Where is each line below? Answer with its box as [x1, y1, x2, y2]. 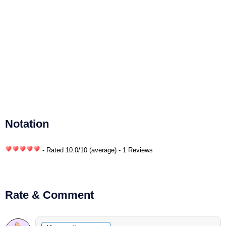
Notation [5, 117, 49, 130]
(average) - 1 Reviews [89, 146, 153, 154]
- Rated [40, 146, 66, 154]
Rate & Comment [5, 188, 94, 201]
